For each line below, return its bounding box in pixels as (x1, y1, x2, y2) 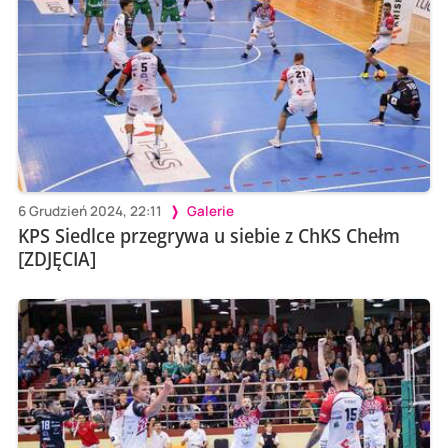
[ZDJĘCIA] (17, 244, 96, 272)
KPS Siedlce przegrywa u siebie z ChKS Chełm (17, 221, 400, 249)
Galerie (186, 202, 234, 221)
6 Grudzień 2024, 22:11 (17, 202, 162, 221)
